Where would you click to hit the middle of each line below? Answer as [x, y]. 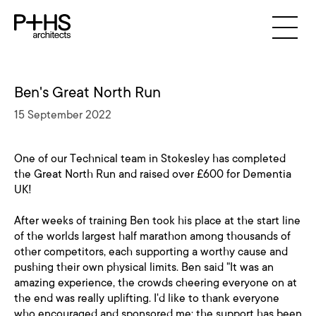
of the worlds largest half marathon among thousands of [152, 236]
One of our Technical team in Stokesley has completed [150, 159]
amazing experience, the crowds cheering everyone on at [156, 283]
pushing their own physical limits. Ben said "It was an [144, 267]
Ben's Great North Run [87, 92]
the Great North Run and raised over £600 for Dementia [153, 174]
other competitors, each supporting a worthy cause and [151, 252]
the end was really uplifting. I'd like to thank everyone [147, 298]
